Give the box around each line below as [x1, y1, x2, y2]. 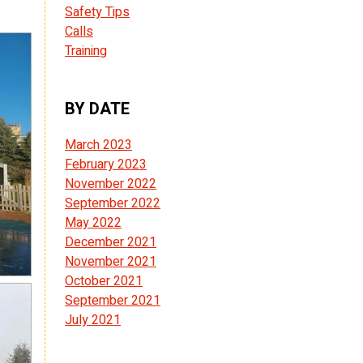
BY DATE [65, 96, 130, 121]
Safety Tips [65, 2, 130, 22]
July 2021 [65, 310, 121, 330]
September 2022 [65, 193, 160, 213]
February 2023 [65, 154, 147, 174]
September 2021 [65, 290, 160, 310]
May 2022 [65, 212, 122, 233]
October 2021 [65, 271, 143, 291]
